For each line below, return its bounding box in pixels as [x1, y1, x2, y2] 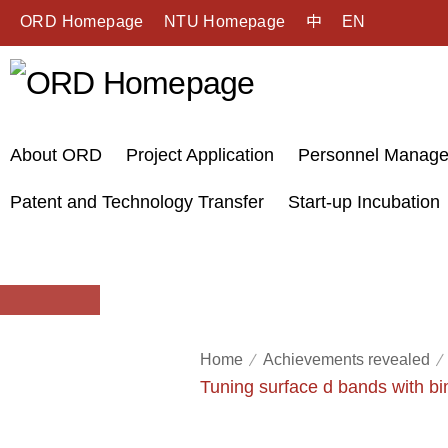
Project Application [126, 144, 274, 165]
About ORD [10, 144, 102, 165]
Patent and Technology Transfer [10, 191, 264, 212]
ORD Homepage [20, 13, 144, 30]
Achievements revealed [263, 351, 430, 369]
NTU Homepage [163, 13, 286, 30]
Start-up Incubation [288, 191, 440, 212]
